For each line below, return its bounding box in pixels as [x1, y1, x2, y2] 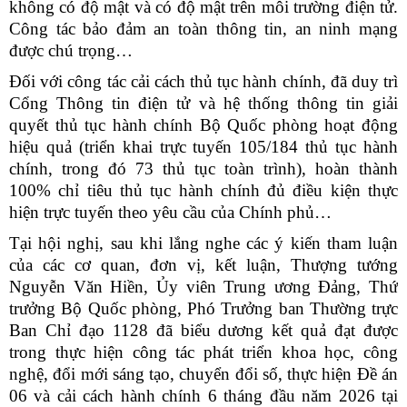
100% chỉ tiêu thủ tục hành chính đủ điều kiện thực [9, 180, 398, 200]
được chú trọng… [9, 40, 133, 60]
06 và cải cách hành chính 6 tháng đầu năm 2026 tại [9, 385, 398, 405]
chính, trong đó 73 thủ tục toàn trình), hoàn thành [9, 158, 398, 178]
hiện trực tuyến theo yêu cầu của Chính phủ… [9, 202, 332, 222]
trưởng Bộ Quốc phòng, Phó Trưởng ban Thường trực [9, 298, 398, 318]
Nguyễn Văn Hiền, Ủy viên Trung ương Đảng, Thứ [9, 276, 398, 296]
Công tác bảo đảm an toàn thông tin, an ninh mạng [9, 18, 398, 38]
